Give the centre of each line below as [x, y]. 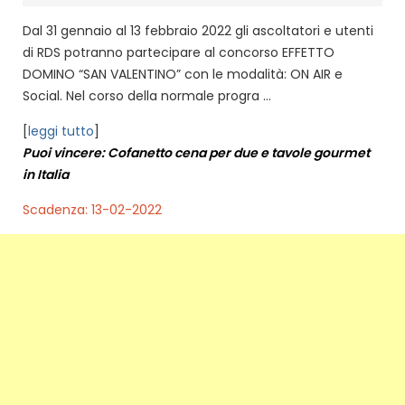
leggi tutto [61, 131]
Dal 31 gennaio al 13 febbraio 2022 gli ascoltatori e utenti [198, 30]
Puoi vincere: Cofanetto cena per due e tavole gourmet [196, 152]
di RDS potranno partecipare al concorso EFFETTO [179, 52]
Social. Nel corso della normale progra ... [147, 95]
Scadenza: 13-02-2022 [92, 209]
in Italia [46, 174]
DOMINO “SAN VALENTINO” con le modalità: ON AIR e [183, 74]
